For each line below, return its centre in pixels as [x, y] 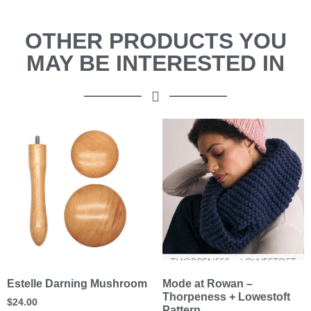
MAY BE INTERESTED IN [155, 63]
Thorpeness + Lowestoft [226, 296]
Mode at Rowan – [208, 283]
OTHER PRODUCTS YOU [155, 41]
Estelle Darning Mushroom [77, 283]
